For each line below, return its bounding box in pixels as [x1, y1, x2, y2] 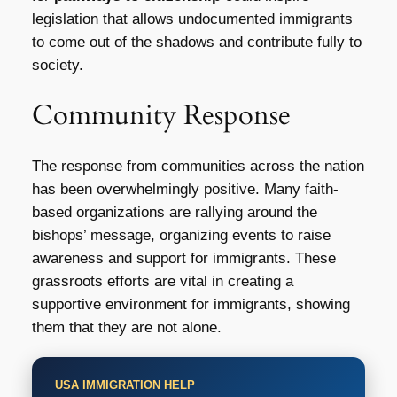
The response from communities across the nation [31, 158, 364, 175]
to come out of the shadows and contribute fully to [31, 33, 362, 51]
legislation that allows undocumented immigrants [31, 10, 353, 27]
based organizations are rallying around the [31, 204, 317, 222]
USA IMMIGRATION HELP [54, 378, 195, 393]
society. [31, 56, 83, 74]
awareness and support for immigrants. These [31, 250, 336, 268]
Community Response [31, 97, 291, 135]
